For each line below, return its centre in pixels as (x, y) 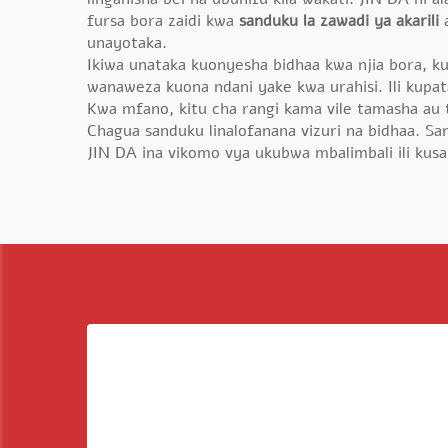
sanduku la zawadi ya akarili (341, 21)
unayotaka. (127, 43)
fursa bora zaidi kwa (163, 21)
